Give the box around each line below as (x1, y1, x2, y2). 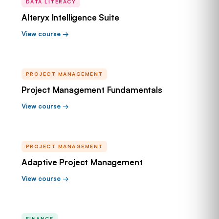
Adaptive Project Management (22, 157, 143, 167)
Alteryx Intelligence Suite (22, 12, 119, 22)
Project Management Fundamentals (22, 85, 162, 95)
